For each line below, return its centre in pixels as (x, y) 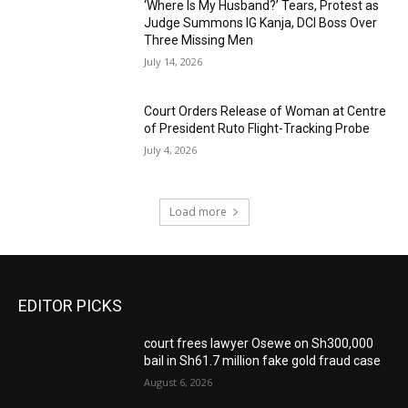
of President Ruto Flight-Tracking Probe (257, 128)
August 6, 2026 (178, 382)
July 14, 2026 (173, 62)
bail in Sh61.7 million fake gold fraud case (263, 361)
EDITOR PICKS (70, 306)
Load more (198, 212)
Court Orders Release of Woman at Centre (265, 111)
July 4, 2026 (171, 149)
